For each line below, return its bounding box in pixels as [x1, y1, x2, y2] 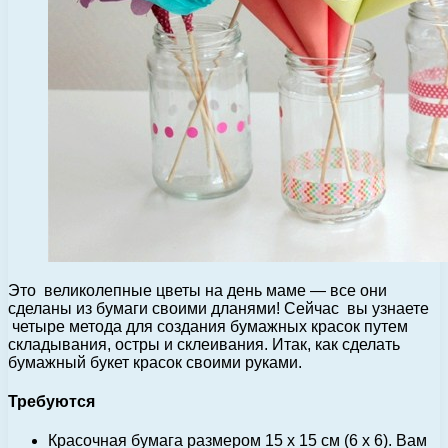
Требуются [8, 393, 95, 411]
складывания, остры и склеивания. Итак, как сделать [8, 335, 400, 353]
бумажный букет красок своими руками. [8, 353, 302, 371]
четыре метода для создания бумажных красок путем [8, 317, 408, 335]
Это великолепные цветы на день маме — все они [8, 281, 387, 299]
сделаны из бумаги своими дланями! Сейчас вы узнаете [8, 299, 429, 317]
